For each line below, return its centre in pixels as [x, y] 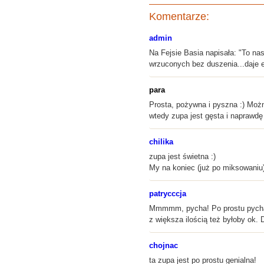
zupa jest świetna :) [182, 156]
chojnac [164, 245]
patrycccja [168, 194]
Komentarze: [179, 16]
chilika [161, 142]
